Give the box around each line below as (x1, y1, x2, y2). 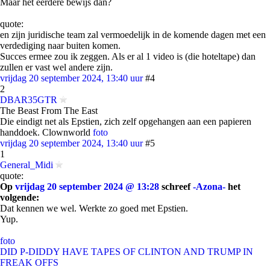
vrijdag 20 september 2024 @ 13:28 (15, 181, 159, 192)
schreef (159, 181, 193, 192)
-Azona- (193, 181, 225, 192)
